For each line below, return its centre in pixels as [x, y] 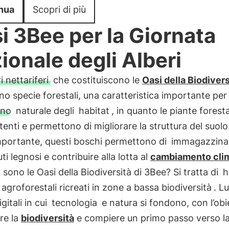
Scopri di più [59, 9]
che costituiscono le [96, 80]
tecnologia [74, 203]
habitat [94, 111]
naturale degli [45, 111]
